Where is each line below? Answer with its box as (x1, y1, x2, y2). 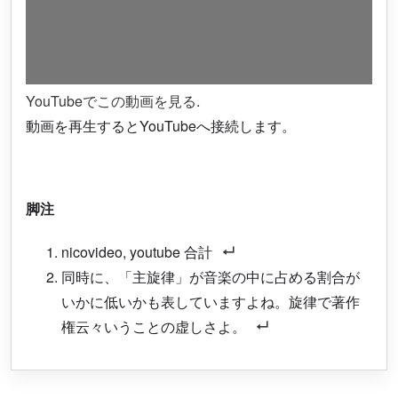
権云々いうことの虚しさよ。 (61, 316, 246, 338)
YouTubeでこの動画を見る (26, 90, 196, 111)
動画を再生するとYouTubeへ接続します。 (26, 115, 296, 136)
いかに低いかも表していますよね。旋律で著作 (61, 291, 360, 313)
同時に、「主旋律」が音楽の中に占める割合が (61, 267, 360, 288)
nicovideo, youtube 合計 (61, 242, 212, 263)
